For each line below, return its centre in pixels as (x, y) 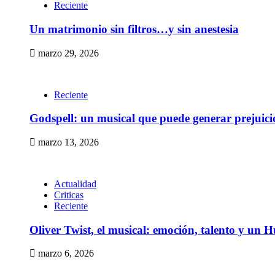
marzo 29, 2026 (67, 53)
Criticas (69, 195)
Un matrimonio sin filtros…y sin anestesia (134, 29)
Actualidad (75, 184)
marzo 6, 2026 (65, 254)
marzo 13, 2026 (67, 142)
